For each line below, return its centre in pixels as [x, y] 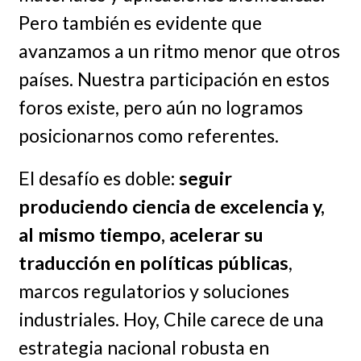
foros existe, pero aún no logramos [160, 107]
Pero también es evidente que [140, 22]
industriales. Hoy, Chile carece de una [171, 319]
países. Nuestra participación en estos [174, 79]
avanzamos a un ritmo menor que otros [179, 50]
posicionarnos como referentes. [148, 135]
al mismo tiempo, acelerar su [141, 234]
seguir [205, 178]
